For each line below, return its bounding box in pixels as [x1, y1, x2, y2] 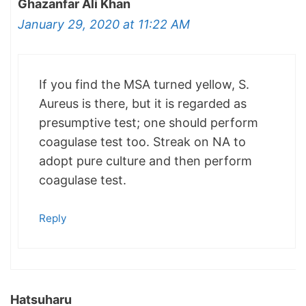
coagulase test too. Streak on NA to [39, 135, 246, 150]
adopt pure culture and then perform [39, 154, 252, 169]
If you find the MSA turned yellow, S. [39, 77, 249, 92]
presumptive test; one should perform [39, 115, 258, 130]
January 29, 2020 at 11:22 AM [18, 17, 190, 32]
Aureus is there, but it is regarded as [39, 96, 247, 111]
